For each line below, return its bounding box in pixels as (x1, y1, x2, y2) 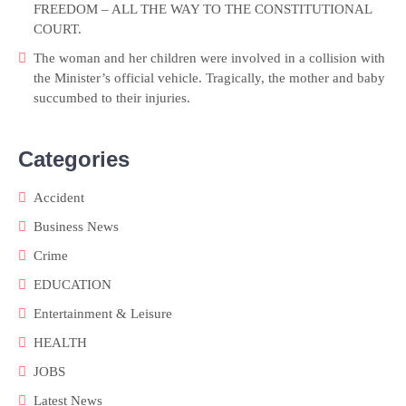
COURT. (34, 21, 82, 36)
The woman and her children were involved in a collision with (34, 50, 385, 65)
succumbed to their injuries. (34, 90, 190, 105)
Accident (34, 189, 84, 205)
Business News (34, 218, 119, 234)
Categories (18, 146, 130, 171)
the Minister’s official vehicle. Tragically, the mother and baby (34, 70, 385, 85)
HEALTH (34, 334, 87, 350)
